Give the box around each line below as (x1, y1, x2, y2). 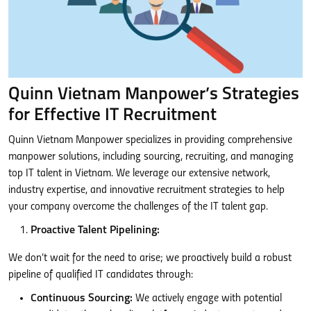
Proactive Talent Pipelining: (31, 224, 160, 236)
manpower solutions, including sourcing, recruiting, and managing (8, 151, 294, 162)
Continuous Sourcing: (31, 292, 133, 304)
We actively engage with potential (133, 292, 282, 304)
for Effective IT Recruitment (8, 106, 217, 124)
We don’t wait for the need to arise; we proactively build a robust (8, 252, 292, 264)
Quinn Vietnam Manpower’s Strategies (8, 85, 299, 103)
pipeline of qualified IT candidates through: (8, 269, 193, 280)
